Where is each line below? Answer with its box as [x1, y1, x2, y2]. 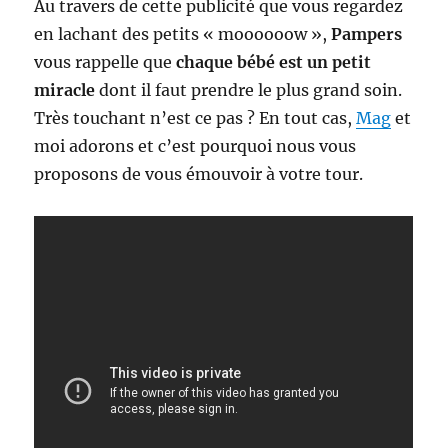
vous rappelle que [34, 52, 177, 73]
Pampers [331, 24, 403, 45]
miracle [34, 80, 96, 101]
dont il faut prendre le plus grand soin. [95, 80, 403, 101]
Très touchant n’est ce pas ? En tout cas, [34, 108, 357, 129]
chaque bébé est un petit [176, 52, 372, 73]
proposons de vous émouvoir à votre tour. [34, 164, 364, 185]
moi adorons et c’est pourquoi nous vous [34, 136, 357, 157]
